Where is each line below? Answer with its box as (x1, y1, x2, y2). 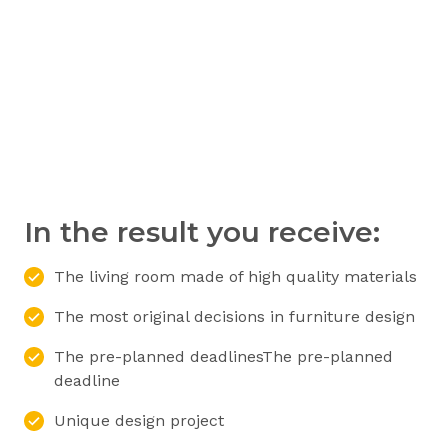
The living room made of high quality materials (54, 267, 417, 287)
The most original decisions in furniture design (54, 307, 415, 327)
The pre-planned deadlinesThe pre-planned (54, 347, 393, 367)
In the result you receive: (24, 215, 380, 250)
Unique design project (54, 411, 224, 431)
